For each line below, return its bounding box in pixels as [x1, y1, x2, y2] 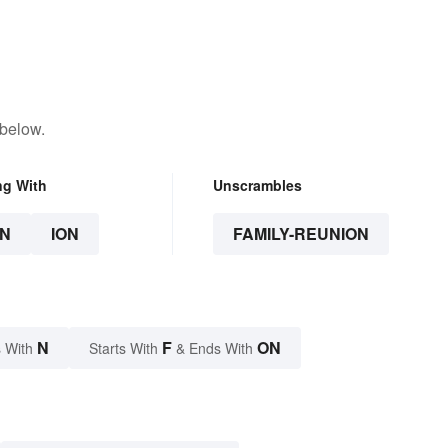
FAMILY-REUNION [232, 222, 369, 246]
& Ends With [172, 338, 257, 359]
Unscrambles [212, 175, 302, 196]
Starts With [89, 338, 162, 359]
